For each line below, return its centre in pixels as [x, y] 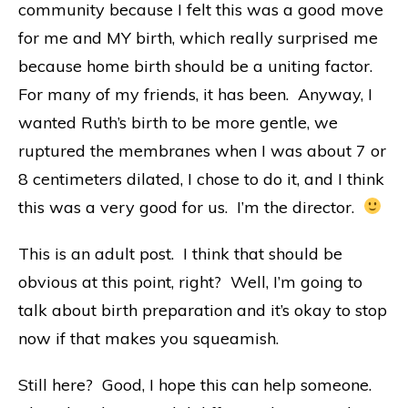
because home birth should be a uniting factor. [198, 66]
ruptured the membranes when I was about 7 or [202, 150]
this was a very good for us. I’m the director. [191, 207]
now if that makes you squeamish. [148, 338]
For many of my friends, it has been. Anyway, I [195, 94]
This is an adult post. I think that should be [180, 253]
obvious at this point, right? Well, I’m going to [190, 281]
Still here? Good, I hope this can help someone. [197, 384]
